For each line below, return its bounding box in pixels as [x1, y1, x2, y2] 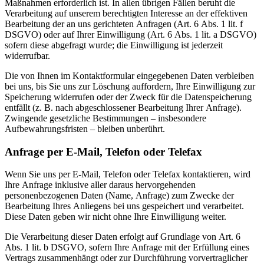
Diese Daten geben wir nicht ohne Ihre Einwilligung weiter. [5, 212, 226, 222]
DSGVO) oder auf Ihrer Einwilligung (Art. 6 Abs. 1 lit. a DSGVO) [5, 29, 256, 39]
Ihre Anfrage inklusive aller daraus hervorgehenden [5, 180, 196, 190]
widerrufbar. [5, 51, 50, 61]
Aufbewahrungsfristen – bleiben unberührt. [5, 124, 165, 134]
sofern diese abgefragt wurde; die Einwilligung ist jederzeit [5, 40, 223, 50]
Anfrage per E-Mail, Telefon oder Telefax [5, 145, 202, 158]
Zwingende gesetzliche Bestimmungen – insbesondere [5, 113, 206, 123]
